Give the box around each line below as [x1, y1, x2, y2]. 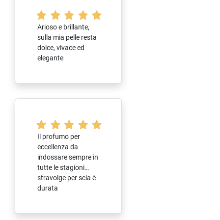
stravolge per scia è [37, 173, 96, 182]
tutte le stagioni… [37, 163, 89, 171]
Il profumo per [37, 132, 80, 140]
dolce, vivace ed [37, 43, 84, 52]
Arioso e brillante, [37, 23, 89, 31]
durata [37, 184, 58, 192]
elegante [37, 54, 63, 62]
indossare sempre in [37, 153, 98, 161]
